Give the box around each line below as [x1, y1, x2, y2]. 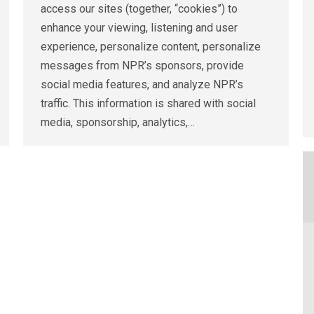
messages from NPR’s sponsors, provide [41, 59, 244, 73]
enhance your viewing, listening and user [41, 21, 238, 35]
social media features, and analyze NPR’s [41, 78, 243, 92]
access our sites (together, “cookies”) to [41, 2, 238, 16]
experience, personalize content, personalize [41, 40, 261, 54]
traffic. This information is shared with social [41, 97, 256, 111]
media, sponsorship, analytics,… [41, 116, 195, 130]
